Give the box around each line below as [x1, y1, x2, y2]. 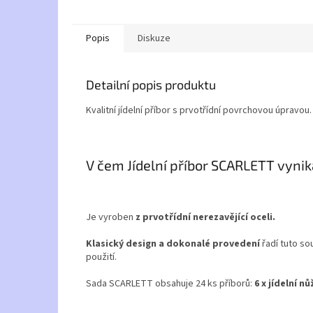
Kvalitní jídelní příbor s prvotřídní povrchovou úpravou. [86, 103, 312, 118]
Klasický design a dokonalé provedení [86, 236, 262, 251]
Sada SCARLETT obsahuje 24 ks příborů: [86, 276, 252, 291]
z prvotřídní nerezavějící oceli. [136, 210, 275, 224]
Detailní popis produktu [86, 77, 216, 93]
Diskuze [138, 31, 170, 46]
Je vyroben [86, 210, 136, 224]
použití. [86, 249, 117, 264]
